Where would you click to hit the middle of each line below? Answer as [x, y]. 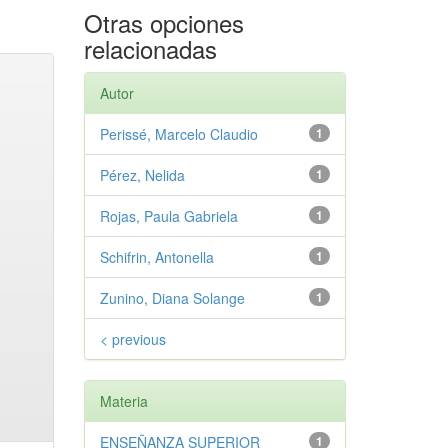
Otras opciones [163, 22]
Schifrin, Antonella [156, 257]
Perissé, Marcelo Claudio [178, 134]
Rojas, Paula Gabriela [168, 216]
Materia [123, 401]
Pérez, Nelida [142, 175]
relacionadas [150, 48]
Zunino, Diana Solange [172, 298]
